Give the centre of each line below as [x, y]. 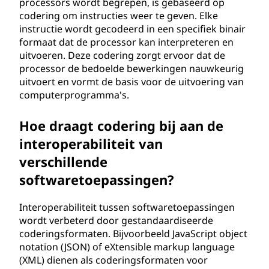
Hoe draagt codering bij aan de [121, 125]
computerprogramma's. [74, 95]
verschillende [63, 162]
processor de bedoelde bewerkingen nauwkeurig [131, 68]
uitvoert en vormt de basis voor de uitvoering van [131, 82]
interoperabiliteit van [91, 144]
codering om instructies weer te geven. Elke [119, 16]
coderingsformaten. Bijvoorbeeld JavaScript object [133, 234]
